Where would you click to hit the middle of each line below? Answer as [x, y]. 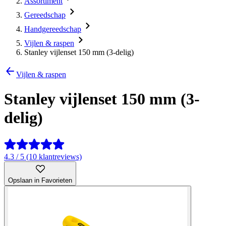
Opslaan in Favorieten [40, 180]
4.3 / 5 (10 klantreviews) [43, 156]
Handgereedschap [53, 29]
